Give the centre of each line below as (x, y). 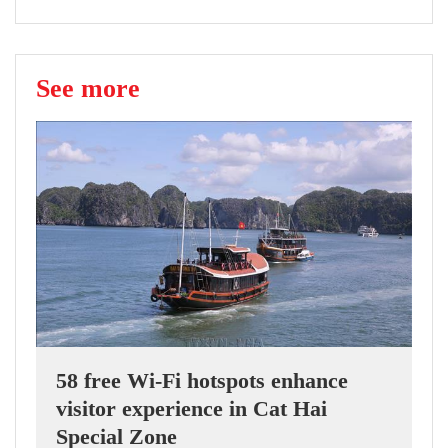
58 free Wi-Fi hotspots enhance (202, 380)
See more (88, 88)
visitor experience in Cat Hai (191, 408)
